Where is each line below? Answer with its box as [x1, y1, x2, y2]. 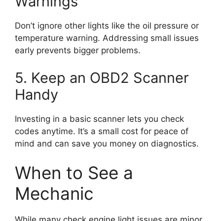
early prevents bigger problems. [15, 45, 141, 56]
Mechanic [15, 183, 94, 204]
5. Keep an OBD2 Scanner [15, 69, 189, 86]
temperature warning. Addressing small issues [15, 33, 199, 43]
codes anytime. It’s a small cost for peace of [15, 126, 188, 136]
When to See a [15, 162, 133, 184]
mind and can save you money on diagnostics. [15, 138, 199, 148]
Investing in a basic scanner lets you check [15, 113, 184, 124]
